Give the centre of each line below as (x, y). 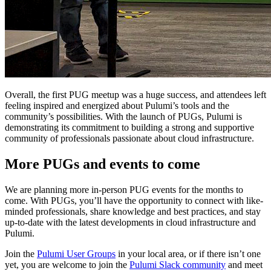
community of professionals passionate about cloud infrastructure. (129, 138)
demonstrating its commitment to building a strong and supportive (129, 127)
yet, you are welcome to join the (67, 264)
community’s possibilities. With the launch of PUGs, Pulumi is (123, 116)
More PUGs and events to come (103, 164)
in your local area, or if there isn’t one (188, 253)
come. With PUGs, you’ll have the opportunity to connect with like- (134, 200)
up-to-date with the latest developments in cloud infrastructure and (130, 222)
